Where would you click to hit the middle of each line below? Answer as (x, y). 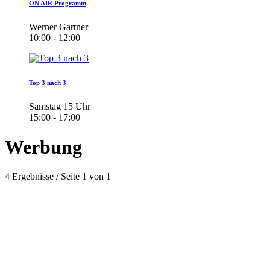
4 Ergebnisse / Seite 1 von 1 (58, 177)
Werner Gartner (58, 27)
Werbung (43, 147)
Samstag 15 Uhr (60, 107)
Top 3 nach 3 (48, 83)
